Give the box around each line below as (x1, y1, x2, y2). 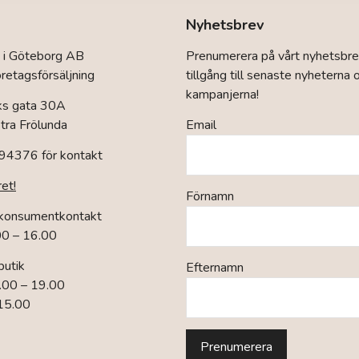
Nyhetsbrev (186, 15, 264, 34)
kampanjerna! (186, 86, 259, 103)
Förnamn (186, 188, 234, 205)
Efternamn (186, 259, 244, 276)
